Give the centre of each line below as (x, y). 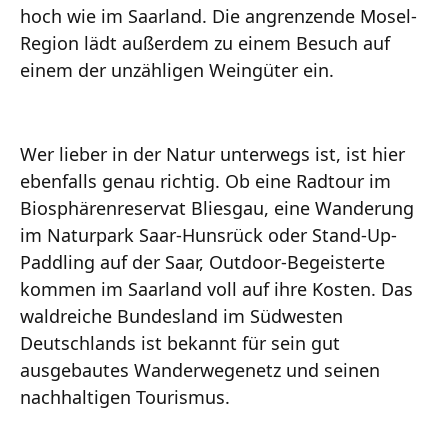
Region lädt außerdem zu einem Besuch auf (205, 42)
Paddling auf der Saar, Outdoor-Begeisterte (202, 261)
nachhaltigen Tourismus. (127, 396)
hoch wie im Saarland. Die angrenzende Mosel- (218, 15)
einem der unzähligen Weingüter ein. (177, 69)
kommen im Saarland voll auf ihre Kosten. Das (216, 288)
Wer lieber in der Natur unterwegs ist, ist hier (212, 153)
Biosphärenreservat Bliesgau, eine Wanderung (217, 207)
